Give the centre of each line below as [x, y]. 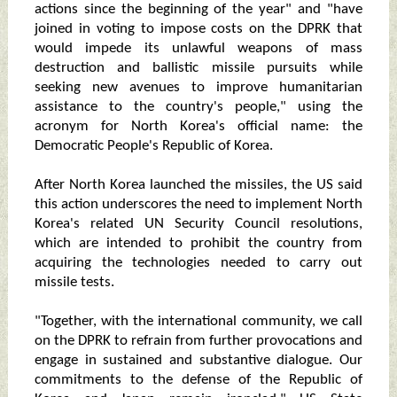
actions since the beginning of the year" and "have [198, 10]
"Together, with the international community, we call [198, 322]
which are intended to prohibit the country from [198, 244]
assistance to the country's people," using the [198, 107]
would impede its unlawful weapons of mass [198, 49]
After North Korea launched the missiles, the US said [198, 185]
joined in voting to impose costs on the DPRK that [198, 29]
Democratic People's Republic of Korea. [153, 146]
